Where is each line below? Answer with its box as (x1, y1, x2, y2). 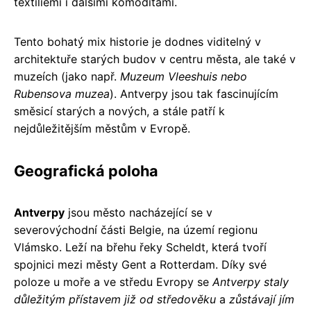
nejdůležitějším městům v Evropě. (14, 121, 190, 135)
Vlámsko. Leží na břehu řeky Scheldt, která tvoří (14, 239, 267, 254)
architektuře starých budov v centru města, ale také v (14, 51, 296, 66)
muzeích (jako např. (14, 69, 120, 83)
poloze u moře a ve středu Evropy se (14, 274, 212, 289)
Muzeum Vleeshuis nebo (120, 69, 247, 83)
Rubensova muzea (14, 86, 110, 101)
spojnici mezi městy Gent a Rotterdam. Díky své (14, 257, 267, 271)
